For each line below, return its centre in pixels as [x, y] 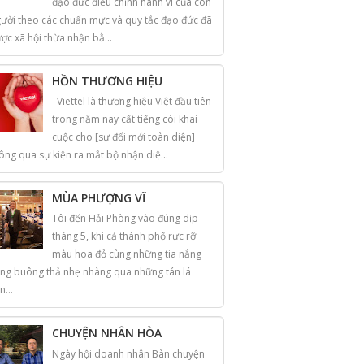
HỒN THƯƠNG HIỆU [107, 80]
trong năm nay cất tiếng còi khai [125, 119]
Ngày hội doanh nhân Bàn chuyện [128, 353]
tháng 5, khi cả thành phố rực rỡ [124, 236]
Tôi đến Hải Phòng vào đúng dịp [125, 219]
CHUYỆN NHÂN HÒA [107, 333]
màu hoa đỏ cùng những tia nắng [127, 254]
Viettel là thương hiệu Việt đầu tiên [132, 101]
